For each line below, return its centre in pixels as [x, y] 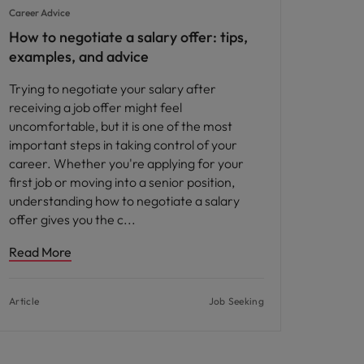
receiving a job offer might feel [95, 108]
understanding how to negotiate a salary [124, 201]
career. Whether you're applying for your [126, 164]
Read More [40, 252]
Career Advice [39, 13]
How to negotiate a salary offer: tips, [128, 37]
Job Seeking [236, 301]
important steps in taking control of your [123, 145]
